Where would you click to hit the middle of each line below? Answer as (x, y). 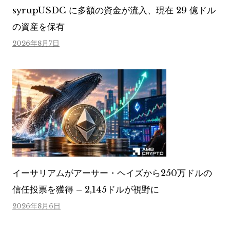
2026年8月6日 (36, 206)
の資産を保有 (39, 27)
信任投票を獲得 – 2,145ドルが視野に (86, 189)
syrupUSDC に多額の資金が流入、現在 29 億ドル (114, 10)
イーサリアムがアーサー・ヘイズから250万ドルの (112, 173)
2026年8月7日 (36, 43)
